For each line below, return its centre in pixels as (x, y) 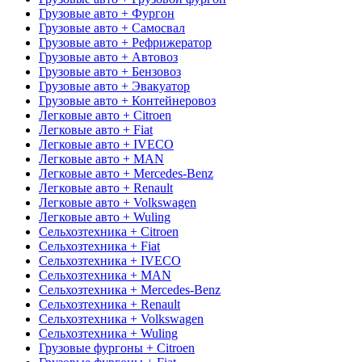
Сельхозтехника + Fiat (99, 246)
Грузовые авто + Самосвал (112, 27)
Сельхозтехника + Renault (109, 304)
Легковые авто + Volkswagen (118, 202)
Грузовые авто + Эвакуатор (114, 86)
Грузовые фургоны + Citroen (117, 347)
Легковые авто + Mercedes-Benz (126, 173)
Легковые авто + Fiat (96, 129)
